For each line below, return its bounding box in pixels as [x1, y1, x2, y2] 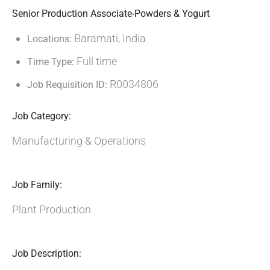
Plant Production [12, 203, 91, 216]
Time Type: [27, 56, 77, 67]
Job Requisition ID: [27, 79, 107, 90]
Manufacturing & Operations [12, 134, 146, 147]
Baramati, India [72, 32, 146, 45]
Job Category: [12, 110, 71, 122]
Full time [77, 55, 117, 67]
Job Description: [12, 248, 81, 259]
